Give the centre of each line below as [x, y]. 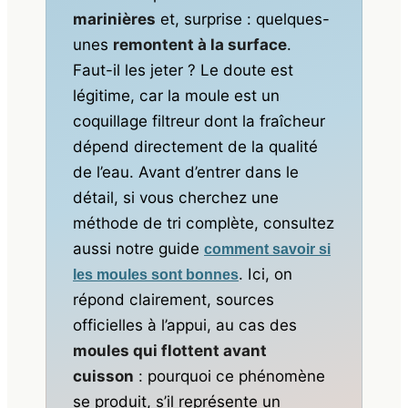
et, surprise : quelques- [243, 19]
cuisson [104, 376]
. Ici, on [266, 274]
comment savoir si [268, 249]
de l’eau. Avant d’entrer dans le [186, 172]
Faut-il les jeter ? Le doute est [184, 70]
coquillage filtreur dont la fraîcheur [199, 121]
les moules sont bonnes [156, 274]
